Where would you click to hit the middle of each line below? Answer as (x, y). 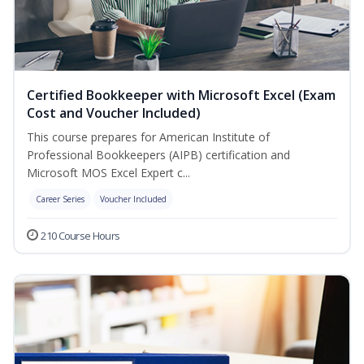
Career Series (60, 199)
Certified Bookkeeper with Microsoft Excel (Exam (181, 95)
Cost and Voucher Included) (114, 113)
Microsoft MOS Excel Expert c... (108, 173)
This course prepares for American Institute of (148, 137)
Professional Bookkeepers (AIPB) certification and (158, 155)
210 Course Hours (80, 236)
